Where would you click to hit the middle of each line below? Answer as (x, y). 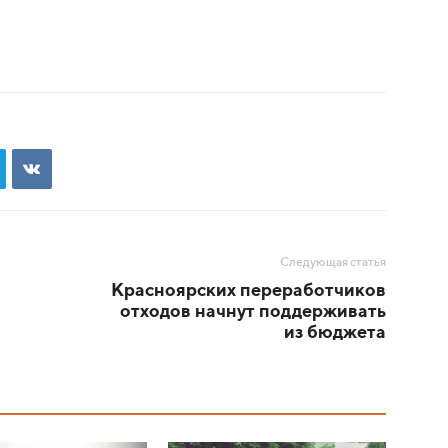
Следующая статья (333, 263)
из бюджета (335, 333)
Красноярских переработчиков (248, 291)
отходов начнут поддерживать (253, 312)
